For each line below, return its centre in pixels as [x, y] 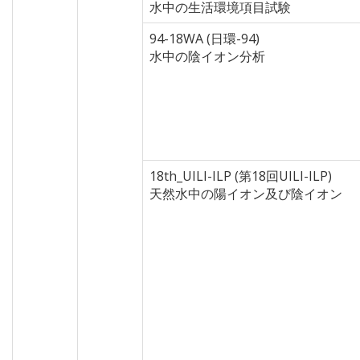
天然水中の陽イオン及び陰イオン [246, 194]
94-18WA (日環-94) [205, 39]
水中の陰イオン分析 [207, 56]
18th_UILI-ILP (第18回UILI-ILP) [241, 176]
